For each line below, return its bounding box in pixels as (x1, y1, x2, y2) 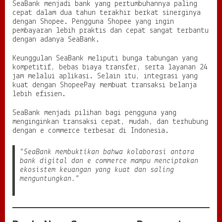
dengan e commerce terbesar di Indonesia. (12, 126, 169, 135)
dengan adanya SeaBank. (12, 35, 100, 44)
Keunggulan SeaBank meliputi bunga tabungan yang (12, 54, 198, 62)
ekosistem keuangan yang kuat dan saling (20, 166, 174, 174)
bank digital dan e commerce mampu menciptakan (20, 157, 198, 165)
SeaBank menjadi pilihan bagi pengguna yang (12, 109, 176, 117)
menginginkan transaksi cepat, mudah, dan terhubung (12, 117, 208, 126)
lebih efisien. (12, 90, 66, 98)
